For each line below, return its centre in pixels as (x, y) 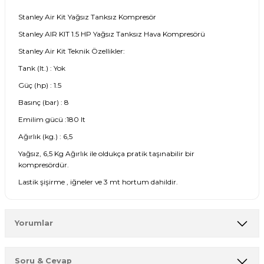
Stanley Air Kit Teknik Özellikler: (72, 51)
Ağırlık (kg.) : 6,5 (45, 136)
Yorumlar (34, 223)
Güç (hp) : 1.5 (40, 85)
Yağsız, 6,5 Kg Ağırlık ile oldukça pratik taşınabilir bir (106, 153)
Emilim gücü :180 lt (52, 119)
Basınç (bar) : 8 (44, 102)
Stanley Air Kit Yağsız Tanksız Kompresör (87, 16)
